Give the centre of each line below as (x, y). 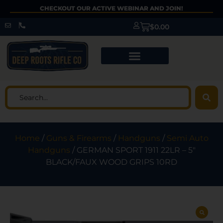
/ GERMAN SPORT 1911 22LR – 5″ (133, 150)
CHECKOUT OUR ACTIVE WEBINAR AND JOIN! (111, 8)
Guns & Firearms (79, 138)
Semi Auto (187, 138)
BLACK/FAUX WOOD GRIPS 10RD (111, 162)
